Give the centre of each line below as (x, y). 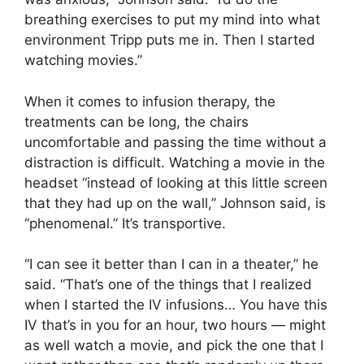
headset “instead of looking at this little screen (176, 182)
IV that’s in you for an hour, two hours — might (175, 325)
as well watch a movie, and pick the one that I (174, 345)
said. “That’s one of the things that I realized (168, 284)
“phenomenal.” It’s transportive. (125, 223)
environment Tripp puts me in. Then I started (170, 40)
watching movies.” (83, 60)
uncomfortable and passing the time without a (175, 142)
